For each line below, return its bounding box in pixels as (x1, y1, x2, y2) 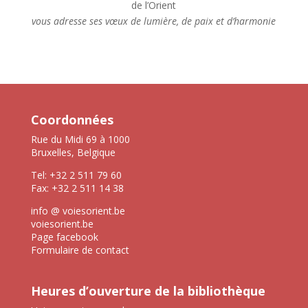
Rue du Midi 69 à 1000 (30, 133, 130, 146)
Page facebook (30, 230, 98, 243)
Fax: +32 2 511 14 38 (30, 181, 124, 195)
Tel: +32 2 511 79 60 (30, 168, 122, 181)
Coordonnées (30, 111, 113, 128)
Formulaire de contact (30, 243, 129, 256)
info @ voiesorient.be (30, 204, 125, 217)
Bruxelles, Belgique (30, 146, 115, 159)
